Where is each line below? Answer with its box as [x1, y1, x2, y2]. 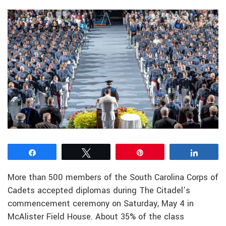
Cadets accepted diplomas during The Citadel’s [8, 184, 190, 197]
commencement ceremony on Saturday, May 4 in [8, 197, 194, 210]
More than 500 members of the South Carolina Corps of [8, 171, 218, 184]
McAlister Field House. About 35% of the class [8, 210, 184, 223]
